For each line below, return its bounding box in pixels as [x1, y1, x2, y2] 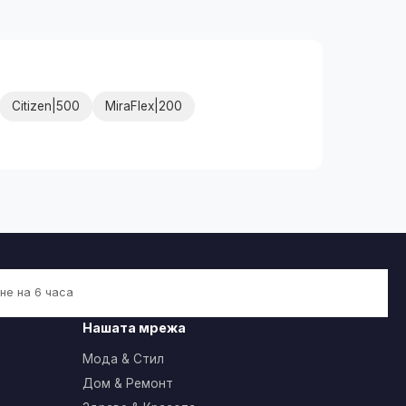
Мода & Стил [82, 351, 164, 366]
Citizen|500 [12, 98, 80, 113]
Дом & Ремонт [82, 375, 173, 391]
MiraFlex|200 [105, 98, 182, 113]
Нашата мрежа [82, 319, 186, 335]
